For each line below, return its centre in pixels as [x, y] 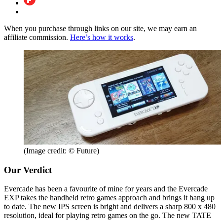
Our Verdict [28, 170]
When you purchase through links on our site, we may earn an [100, 28]
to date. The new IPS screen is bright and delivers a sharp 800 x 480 [110, 207]
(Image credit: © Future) [61, 151]
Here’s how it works [102, 37]
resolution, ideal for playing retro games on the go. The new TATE [108, 216]
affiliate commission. [37, 37]
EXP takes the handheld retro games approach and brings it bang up [109, 198]
